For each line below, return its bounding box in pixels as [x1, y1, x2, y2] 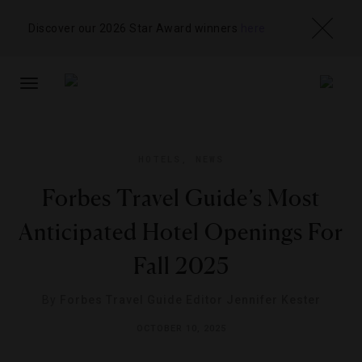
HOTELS [138, 153, 181, 165]
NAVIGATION [28, 117, 95, 130]
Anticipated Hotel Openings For [19, 218, 343, 246]
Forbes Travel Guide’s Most [42, 184, 320, 212]
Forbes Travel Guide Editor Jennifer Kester [59, 293, 321, 306]
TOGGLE [28, 85, 71, 98]
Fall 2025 [133, 252, 229, 280]
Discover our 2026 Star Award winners [28, 21, 241, 35]
